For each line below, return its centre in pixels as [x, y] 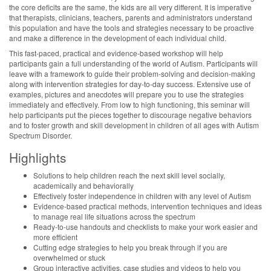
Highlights [38, 158]
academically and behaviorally [83, 185]
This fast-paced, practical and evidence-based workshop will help [116, 53]
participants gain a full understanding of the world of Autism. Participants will [133, 64]
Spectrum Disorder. [41, 135]
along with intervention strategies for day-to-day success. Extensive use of [130, 84]
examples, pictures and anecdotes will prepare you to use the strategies [126, 94]
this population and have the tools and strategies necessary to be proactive [132, 27]
